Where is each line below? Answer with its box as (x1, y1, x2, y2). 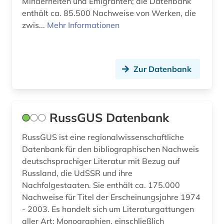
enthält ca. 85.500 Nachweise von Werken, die (22, 8, 196, 18)
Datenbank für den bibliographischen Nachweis (22, 144, 199, 154)
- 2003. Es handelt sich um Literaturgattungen (22, 204, 194, 214)
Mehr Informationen (47, 20, 119, 30)
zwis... (22, 20, 47, 30)
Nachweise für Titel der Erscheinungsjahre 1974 (22, 192, 200, 202)
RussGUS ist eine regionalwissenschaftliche (22, 132, 184, 142)
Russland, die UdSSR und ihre (22, 168, 132, 178)
